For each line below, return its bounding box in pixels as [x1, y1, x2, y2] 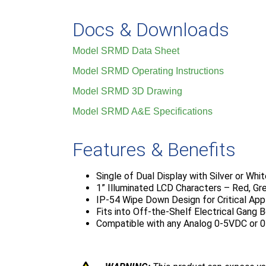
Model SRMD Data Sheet [72, 45, 179, 56]
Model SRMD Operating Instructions [72, 65, 224, 76]
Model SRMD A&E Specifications [72, 106, 213, 116]
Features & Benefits [72, 138, 236, 161]
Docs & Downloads [72, 18, 229, 41]
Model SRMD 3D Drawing [72, 85, 182, 96]
